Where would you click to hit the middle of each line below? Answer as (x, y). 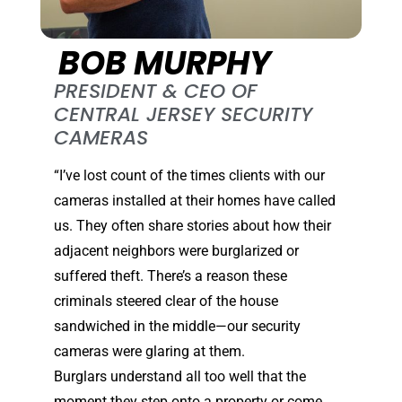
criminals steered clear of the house (166, 301)
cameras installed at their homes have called (195, 201)
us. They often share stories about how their (192, 226)
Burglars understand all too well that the (180, 377)
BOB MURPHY (165, 64)
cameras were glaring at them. (149, 352)
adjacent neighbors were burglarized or (176, 251)
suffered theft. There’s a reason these (170, 276)
